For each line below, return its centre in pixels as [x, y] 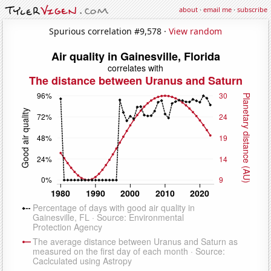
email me [217, 9]
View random [195, 31]
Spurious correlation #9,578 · [109, 31]
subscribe [252, 9]
